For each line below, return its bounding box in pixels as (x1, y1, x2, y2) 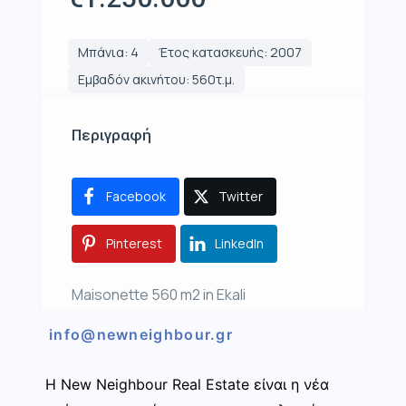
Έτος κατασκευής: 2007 (159, 43, 302, 62)
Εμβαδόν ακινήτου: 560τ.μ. (78, 71, 235, 89)
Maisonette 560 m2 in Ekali (72, 285, 246, 305)
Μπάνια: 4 (78, 43, 139, 62)
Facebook (106, 188, 166, 206)
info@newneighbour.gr (49, 325, 233, 344)
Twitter (218, 188, 263, 206)
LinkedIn (215, 235, 264, 253)
